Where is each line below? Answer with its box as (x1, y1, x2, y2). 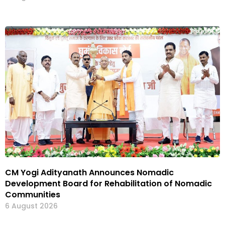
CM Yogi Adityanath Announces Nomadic (5, 167, 174, 179)
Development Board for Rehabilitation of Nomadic (5, 178, 212, 190)
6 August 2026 (5, 201, 58, 211)
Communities (5, 189, 62, 201)
